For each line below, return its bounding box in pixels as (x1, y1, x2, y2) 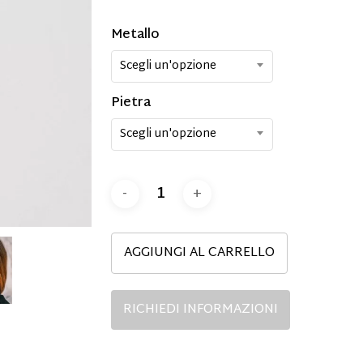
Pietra (110, 92, 151, 115)
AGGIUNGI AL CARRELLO (123, 241, 275, 265)
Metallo (110, 23, 160, 47)
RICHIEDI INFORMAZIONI (122, 298, 278, 322)
